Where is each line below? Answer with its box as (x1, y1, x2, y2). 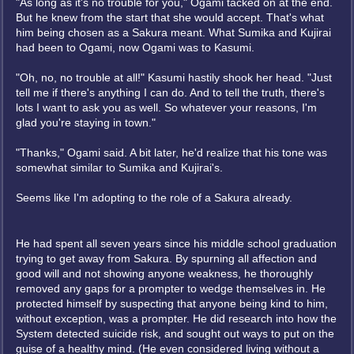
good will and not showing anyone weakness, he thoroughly (16, 267, 313, 280)
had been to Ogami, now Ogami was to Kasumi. (16, 41, 254, 54)
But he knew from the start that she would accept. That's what (16, 11, 324, 24)
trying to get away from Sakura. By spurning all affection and (16, 252, 317, 265)
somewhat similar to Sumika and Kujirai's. (16, 161, 223, 174)
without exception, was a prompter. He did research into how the (16, 312, 337, 325)
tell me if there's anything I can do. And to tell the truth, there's (16, 86, 325, 99)
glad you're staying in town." (16, 116, 156, 129)
